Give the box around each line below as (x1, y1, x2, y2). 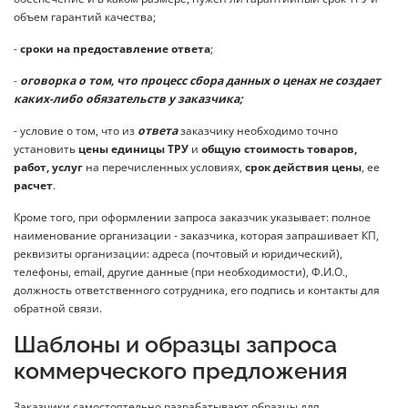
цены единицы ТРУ (78, 141, 189, 158)
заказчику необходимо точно (178, 123, 338, 139)
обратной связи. (14, 301, 102, 317)
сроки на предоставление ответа (20, 41, 210, 57)
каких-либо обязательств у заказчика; (14, 91, 242, 107)
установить (14, 141, 78, 158)
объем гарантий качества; (14, 9, 156, 25)
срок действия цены (245, 159, 362, 176)
